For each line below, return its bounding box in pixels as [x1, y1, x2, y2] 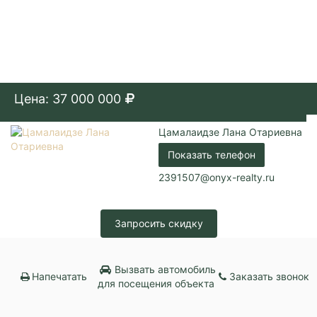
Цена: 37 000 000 [14, 91, 121, 106]
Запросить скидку [114, 217, 203, 229]
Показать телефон [168, 148, 255, 161]
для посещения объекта [98, 277, 215, 289]
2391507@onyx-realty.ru [158, 171, 275, 183]
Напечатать [32, 270, 88, 282]
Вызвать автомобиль [111, 263, 216, 275]
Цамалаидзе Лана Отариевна [158, 125, 302, 138]
